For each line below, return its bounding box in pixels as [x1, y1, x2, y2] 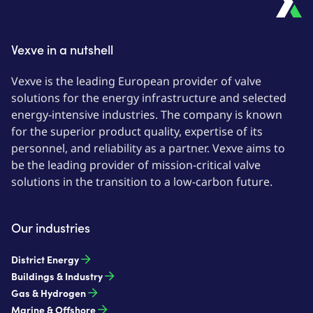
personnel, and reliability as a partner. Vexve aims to [11, 140, 288, 156]
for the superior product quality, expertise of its [11, 124, 265, 139]
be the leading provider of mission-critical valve [11, 157, 263, 173]
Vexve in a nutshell [11, 41, 113, 58]
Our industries [11, 219, 90, 236]
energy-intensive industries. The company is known [11, 107, 285, 122]
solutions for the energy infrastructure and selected [11, 90, 289, 105]
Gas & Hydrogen [11, 286, 86, 300]
